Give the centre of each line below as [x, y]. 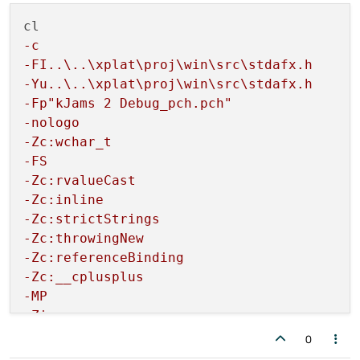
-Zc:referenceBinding [104, 258]
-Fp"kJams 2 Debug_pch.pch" [128, 104]
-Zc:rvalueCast [80, 181]
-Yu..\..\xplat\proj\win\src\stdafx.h [168, 84]
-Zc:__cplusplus [84, 277]
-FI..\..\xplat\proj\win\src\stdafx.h [168, 65]
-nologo [51, 123]
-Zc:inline [63, 200]
